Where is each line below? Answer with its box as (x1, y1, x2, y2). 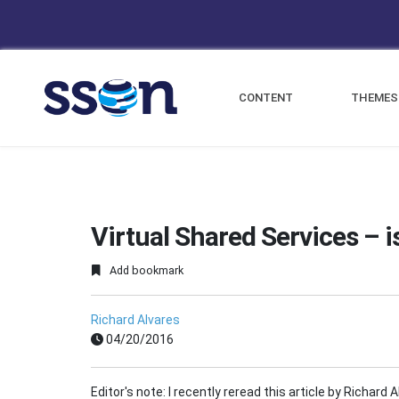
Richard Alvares (91, 313, 180, 328)
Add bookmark (107, 264, 183, 278)
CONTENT (239, 91, 294, 104)
